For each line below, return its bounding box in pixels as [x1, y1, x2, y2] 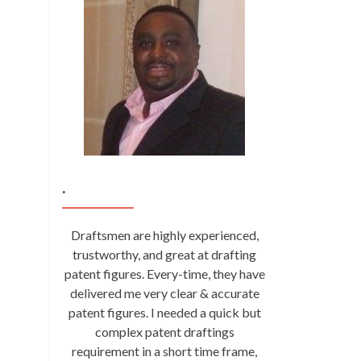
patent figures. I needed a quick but [68, 305, 261, 320]
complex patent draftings [94, 324, 234, 339]
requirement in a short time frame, [72, 343, 257, 359]
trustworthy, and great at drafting [73, 247, 256, 262]
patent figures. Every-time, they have [64, 266, 265, 281]
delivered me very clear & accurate [69, 285, 259, 301]
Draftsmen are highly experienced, [70, 227, 259, 243]
